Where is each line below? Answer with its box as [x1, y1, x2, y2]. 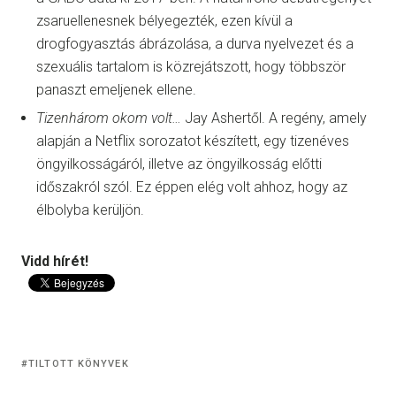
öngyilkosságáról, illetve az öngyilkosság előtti [36, 156, 322, 173]
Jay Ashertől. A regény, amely [181, 110, 367, 127]
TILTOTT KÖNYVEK [28, 358, 129, 370]
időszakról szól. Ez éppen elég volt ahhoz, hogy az [36, 179, 347, 196]
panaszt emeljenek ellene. [36, 81, 196, 99]
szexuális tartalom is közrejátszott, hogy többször [36, 58, 346, 76]
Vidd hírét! [21, 253, 88, 270]
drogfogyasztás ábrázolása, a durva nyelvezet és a [36, 35, 354, 53]
